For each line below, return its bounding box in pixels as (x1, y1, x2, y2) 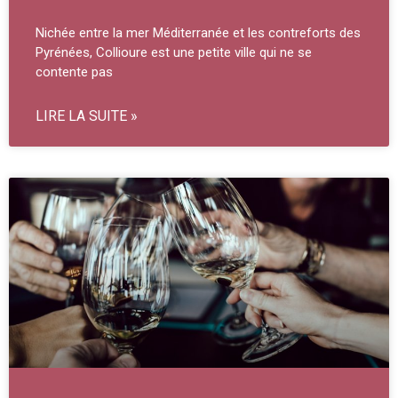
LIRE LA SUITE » (36, 107, 138, 125)
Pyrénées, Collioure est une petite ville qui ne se (36, 44, 312, 61)
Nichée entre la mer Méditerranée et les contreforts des (36, 25, 361, 42)
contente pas (36, 64, 113, 81)
